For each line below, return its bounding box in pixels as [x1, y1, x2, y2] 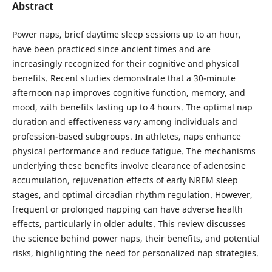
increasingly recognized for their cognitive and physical [12, 58, 239, 69]
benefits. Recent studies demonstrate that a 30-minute [12, 72, 236, 84]
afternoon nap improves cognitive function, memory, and [12, 87, 245, 98]
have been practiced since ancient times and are [12, 43, 211, 55]
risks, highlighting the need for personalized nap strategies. [12, 247, 259, 259]
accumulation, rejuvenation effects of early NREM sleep [12, 174, 238, 186]
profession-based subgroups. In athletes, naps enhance [12, 131, 241, 142]
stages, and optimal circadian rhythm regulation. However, [12, 189, 253, 200]
